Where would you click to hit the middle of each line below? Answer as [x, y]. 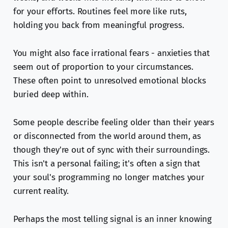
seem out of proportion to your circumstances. [103, 67]
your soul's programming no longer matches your [109, 178]
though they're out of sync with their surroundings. [111, 150]
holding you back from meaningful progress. [98, 25]
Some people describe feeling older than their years [114, 123]
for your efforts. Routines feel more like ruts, [100, 12]
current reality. [41, 191]
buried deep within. [51, 95]
